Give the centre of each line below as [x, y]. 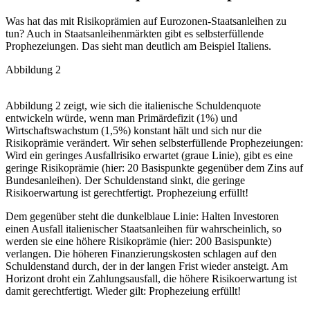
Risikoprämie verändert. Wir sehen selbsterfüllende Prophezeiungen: [154, 143]
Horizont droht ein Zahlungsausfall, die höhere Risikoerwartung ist [151, 279]
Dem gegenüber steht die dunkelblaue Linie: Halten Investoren [142, 217]
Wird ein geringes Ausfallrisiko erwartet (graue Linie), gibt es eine [149, 156]
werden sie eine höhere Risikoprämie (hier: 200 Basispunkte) [138, 241]
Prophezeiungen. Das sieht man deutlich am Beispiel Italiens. [138, 46]
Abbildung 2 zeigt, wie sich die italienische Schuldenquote [133, 106]
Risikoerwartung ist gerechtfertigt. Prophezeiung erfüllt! [127, 193]
